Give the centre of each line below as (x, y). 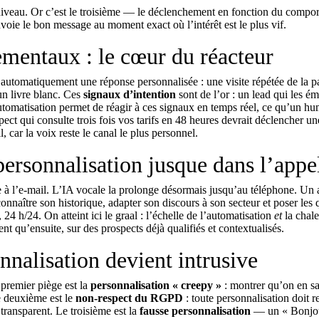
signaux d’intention (130, 94)
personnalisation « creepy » (156, 285)
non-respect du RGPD (129, 298)
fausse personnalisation (195, 311)
